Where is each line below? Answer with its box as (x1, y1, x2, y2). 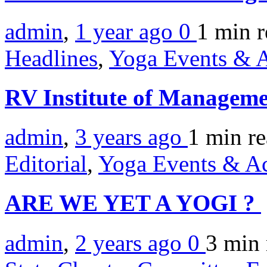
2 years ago (75, 229, 188, 256)
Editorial (5, 151, 87, 177)
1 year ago (75, 18, 179, 44)
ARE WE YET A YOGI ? (5, 190, 261, 216)
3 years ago (75, 124, 188, 150)
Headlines (5, 45, 98, 71)
